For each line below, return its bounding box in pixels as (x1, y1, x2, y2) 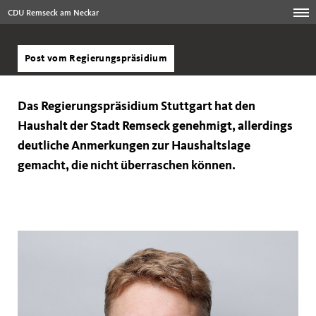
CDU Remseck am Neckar (8, 9, 99, 18)
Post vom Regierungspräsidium (25, 54, 168, 63)
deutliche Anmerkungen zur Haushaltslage (18, 140, 250, 152)
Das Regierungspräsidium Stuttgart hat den (18, 100, 255, 113)
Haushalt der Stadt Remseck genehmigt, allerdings (18, 120, 293, 133)
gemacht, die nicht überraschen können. (18, 159, 236, 172)
